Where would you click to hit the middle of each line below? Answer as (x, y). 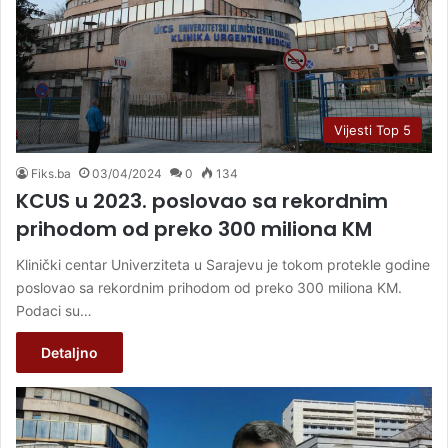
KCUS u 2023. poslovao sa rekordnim (202, 201)
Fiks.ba (51, 174)
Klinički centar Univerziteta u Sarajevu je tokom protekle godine (223, 265)
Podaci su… (54, 311)
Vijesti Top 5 (372, 130)
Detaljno (69, 353)
